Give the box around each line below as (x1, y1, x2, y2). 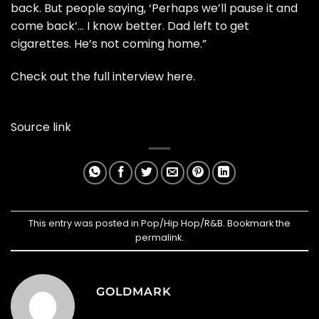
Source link (11, 118, 71, 135)
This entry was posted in (28, 216, 141, 229)
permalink (135, 231, 182, 244)
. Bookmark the (223, 216, 291, 229)
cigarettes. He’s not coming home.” (11, 36, 206, 53)
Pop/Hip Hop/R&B (141, 216, 223, 229)
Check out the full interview (11, 68, 167, 85)
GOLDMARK (96, 284, 172, 298)
